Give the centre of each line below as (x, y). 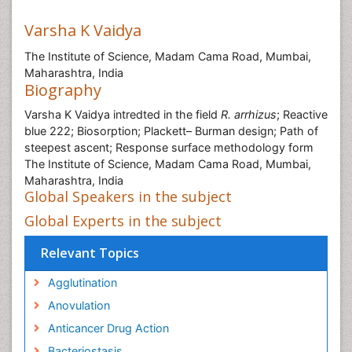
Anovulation (79, 305)
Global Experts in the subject (123, 221)
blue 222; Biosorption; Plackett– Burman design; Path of (171, 131)
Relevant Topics (90, 253)
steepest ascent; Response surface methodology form (169, 147)
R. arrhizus (249, 114)
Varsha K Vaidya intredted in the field (123, 114)
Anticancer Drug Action (108, 328)
